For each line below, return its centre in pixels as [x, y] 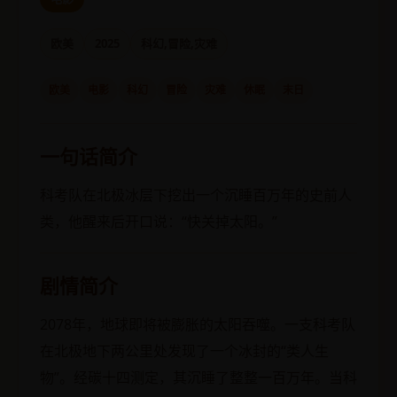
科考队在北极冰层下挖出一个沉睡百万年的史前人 [196, 195]
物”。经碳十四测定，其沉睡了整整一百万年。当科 [198, 377]
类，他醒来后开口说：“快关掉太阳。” [159, 221]
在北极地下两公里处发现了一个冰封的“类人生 [184, 350]
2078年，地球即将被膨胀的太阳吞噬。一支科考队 [198, 324]
